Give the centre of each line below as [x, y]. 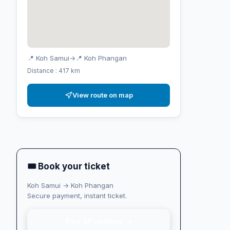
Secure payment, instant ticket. [77, 195]
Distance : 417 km [54, 70]
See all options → [99, 221]
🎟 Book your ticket [69, 166]
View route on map [102, 95]
